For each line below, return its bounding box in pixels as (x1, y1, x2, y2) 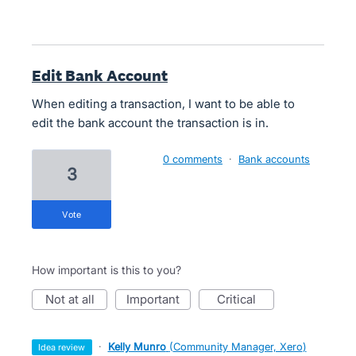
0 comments (163, 153, 222, 165)
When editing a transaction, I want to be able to (32, 96, 295, 111)
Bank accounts (238, 153, 310, 165)
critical (226, 292, 256, 307)
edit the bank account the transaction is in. (32, 115, 269, 130)
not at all (53, 292, 95, 307)
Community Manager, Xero (172, 340, 303, 353)
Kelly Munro (107, 340, 166, 353)
